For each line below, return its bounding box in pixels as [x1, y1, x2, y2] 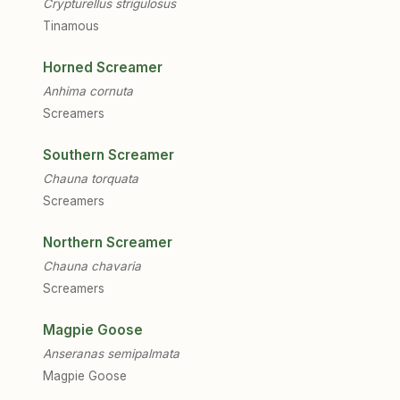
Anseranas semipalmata [43, 346, 179, 361]
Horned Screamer [43, 59, 162, 76]
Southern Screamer [43, 146, 174, 163]
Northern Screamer [43, 234, 172, 251]
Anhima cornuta [43, 84, 133, 98]
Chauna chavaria [43, 259, 141, 273]
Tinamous [43, 19, 99, 33]
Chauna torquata [43, 171, 138, 186]
